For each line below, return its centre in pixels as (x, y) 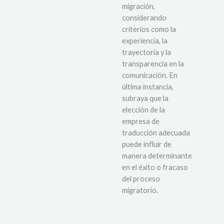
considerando (144, 18)
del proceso (141, 179)
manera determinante (157, 156)
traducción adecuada (156, 133)
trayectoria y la (146, 52)
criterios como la (149, 29)
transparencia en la (153, 64)
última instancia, (148, 87)
